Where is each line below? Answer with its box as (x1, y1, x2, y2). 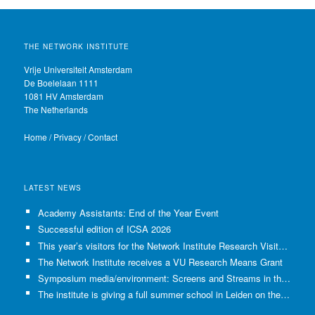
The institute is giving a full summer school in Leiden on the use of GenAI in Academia (280, 287, 290, 301)
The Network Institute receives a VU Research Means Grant (37, 255, 283, 269)
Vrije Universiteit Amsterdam (24, 63, 133, 76)
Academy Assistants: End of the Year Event (37, 206, 219, 220)
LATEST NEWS (24, 183, 82, 193)
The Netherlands (24, 103, 89, 116)
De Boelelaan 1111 (24, 77, 99, 89)
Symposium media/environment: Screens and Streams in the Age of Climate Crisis (281, 271, 290, 285)
